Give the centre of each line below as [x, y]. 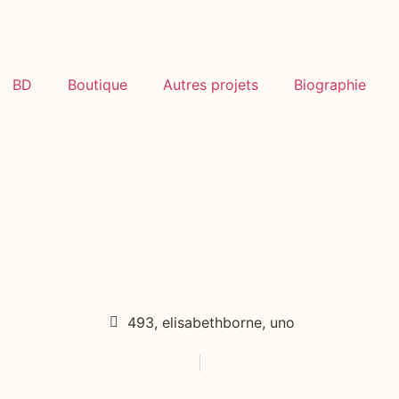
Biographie [330, 85]
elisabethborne [212, 322]
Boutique [98, 85]
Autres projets [211, 85]
